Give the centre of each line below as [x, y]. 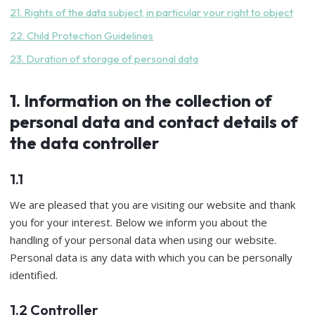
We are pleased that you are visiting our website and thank [153, 205]
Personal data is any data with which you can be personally [151, 257]
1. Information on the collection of [141, 101]
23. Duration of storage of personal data [104, 59]
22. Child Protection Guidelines [82, 36]
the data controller [84, 143]
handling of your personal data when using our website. [143, 240]
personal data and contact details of [154, 122]
